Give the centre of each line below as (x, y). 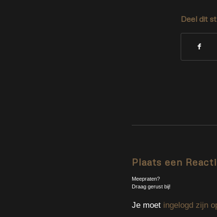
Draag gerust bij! (151, 186)
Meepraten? (146, 178)
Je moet (147, 205)
